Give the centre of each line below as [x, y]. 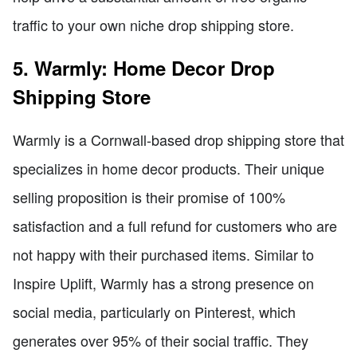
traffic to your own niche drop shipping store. [153, 24]
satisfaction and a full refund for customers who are [175, 225]
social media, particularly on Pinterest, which [154, 311]
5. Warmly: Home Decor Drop [144, 67]
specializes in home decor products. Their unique [169, 168]
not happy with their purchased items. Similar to [163, 254]
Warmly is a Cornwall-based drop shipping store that [178, 139]
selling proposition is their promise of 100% [149, 196]
